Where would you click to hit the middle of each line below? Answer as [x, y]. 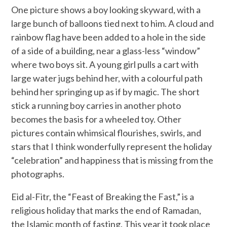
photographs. [38, 174]
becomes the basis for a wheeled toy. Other [97, 119]
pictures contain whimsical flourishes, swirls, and [106, 133]
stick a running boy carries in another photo [96, 105]
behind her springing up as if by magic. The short [106, 91]
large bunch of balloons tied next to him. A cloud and [113, 23]
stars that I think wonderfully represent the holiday [112, 146]
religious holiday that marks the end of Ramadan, [106, 210]
